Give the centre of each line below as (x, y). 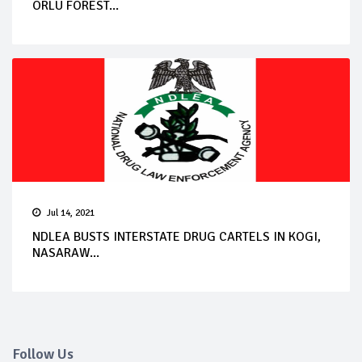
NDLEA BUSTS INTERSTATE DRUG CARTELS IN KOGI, (177, 236)
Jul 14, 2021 (71, 213)
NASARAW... (66, 253)
